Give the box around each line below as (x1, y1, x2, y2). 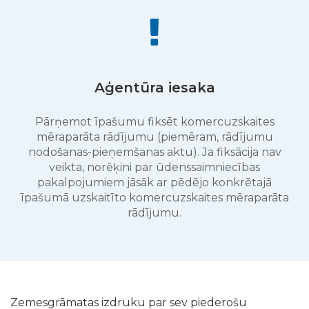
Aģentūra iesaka (94, 79, 215, 96)
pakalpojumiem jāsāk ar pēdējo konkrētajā (37, 176, 272, 189)
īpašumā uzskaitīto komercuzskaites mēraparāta (20, 191, 289, 204)
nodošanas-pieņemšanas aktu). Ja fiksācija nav (28, 146, 281, 159)
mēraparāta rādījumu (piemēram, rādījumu (36, 130, 273, 143)
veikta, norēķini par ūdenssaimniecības (49, 161, 260, 174)
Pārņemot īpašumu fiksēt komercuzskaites (34, 115, 275, 128)
